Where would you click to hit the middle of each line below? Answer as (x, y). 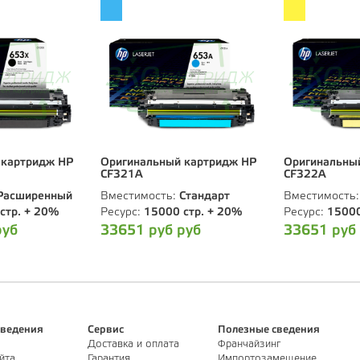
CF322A (305, 175)
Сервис (105, 330)
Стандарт (205, 197)
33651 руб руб (151, 231)
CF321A (122, 175)
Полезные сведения (269, 330)
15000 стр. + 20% (193, 213)
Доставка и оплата (133, 345)
